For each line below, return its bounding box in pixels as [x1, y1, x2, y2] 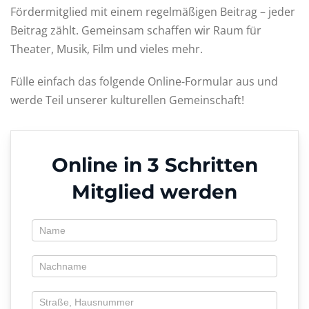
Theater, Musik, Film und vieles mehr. [10, 41, 203, 57]
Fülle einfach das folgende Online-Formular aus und [10, 74, 278, 89]
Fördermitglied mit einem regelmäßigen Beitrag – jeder [10, 4, 295, 19]
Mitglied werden [72, 180, 237, 203]
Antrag [31, 220, 63, 232]
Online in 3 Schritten [51, 153, 258, 177]
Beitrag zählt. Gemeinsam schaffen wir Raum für [10, 23, 261, 38]
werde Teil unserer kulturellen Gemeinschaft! [10, 92, 244, 108]
